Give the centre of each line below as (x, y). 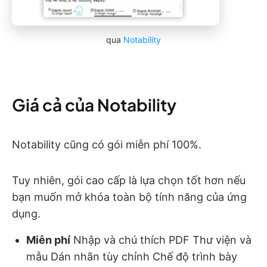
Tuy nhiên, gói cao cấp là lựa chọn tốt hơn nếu (129, 181)
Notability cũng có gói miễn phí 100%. (107, 145)
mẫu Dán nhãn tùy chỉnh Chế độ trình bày (132, 257)
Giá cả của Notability (94, 105)
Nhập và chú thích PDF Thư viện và (161, 240)
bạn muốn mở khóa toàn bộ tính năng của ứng (129, 197)
